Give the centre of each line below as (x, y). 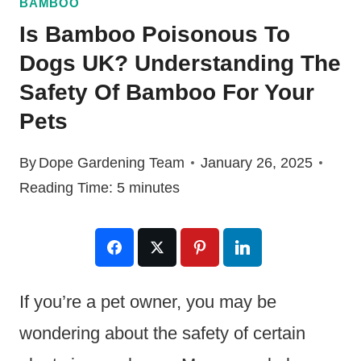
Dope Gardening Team (112, 162)
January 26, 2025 (257, 162)
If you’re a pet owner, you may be (148, 301)
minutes (154, 187)
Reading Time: (66, 187)
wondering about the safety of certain (162, 333)
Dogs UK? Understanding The (180, 64)
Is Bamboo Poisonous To (155, 35)
